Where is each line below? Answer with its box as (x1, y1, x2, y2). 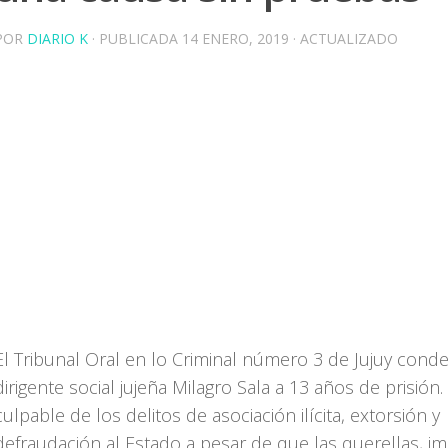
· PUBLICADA (92, 29, 182, 48)
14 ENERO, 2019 (182, 29, 289, 48)
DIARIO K (27, 29, 88, 48)
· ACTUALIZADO (289, 29, 402, 48)
